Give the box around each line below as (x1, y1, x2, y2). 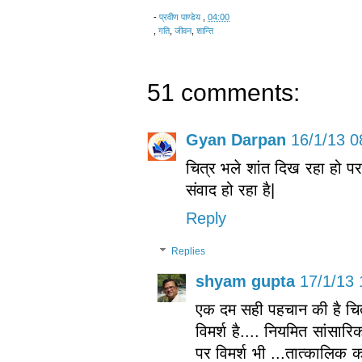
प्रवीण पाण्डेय (159, 12, 200, 23)
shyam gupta (196, 272, 295, 291)
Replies (171, 246, 206, 258)
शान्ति (196, 26, 213, 36)
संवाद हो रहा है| (186, 181, 275, 200)
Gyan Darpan (186, 131, 286, 149)
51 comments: (147, 79, 300, 107)
